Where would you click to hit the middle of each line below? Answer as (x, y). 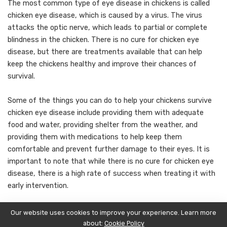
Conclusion (28, 210)
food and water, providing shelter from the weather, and (103, 125)
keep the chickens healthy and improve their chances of (102, 64)
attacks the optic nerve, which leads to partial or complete (107, 27)
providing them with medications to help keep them (95, 137)
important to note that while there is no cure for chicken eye (111, 161)
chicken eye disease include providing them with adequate (106, 112)
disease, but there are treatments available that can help (105, 52)
